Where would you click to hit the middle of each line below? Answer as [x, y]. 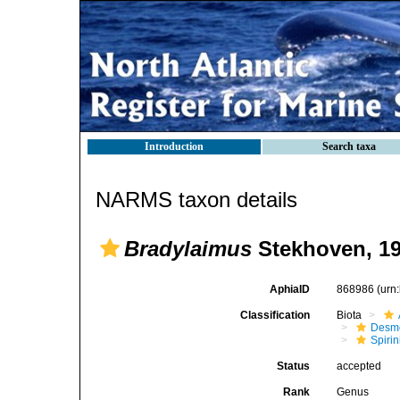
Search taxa [349, 146]
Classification [275, 315]
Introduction [174, 146]
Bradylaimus [188, 249]
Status [294, 366]
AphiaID [290, 289]
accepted [359, 366]
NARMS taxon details [196, 200]
